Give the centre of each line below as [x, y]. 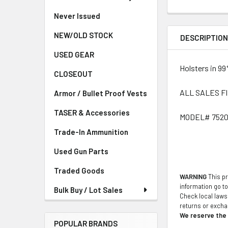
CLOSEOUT [73, 74]
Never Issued [77, 16]
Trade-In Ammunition [91, 132]
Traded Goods [79, 170]
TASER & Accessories [92, 112]
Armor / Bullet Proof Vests [101, 93]
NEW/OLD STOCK [83, 35]
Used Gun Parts [81, 151]
